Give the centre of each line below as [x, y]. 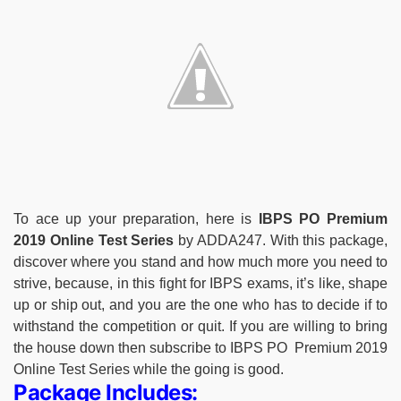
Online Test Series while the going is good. [149, 369]
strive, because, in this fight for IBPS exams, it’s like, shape [200, 283]
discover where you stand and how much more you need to [200, 261]
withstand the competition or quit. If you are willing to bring [200, 326]
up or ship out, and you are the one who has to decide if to [200, 304]
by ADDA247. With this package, [283, 240]
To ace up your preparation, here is [136, 218]
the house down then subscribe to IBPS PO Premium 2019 [200, 347]
